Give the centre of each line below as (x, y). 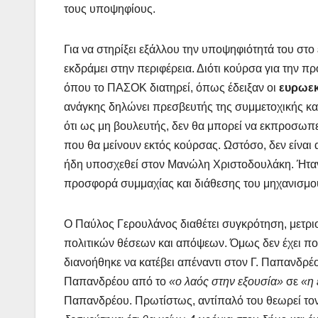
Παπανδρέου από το (116, 282)
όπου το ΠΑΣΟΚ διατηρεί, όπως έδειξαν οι (171, 88)
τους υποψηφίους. (110, 9)
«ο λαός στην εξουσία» (227, 282)
